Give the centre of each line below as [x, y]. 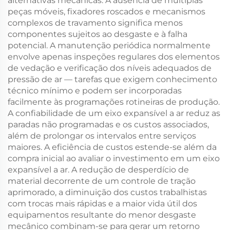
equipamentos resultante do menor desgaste [102, 215]
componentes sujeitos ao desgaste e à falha [98, 34]
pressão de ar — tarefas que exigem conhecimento [112, 79]
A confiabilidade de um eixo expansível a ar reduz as [114, 113]
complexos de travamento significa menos [95, 23]
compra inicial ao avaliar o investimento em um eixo [114, 158]
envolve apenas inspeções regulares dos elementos [114, 57]
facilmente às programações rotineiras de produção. [114, 102]
